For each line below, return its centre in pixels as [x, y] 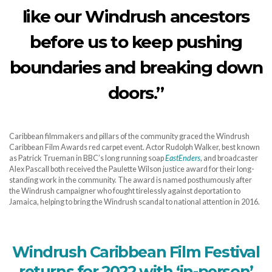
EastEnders [183, 158]
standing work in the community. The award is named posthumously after [131, 180]
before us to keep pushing [136, 42]
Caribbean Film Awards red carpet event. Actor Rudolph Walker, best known [134, 147]
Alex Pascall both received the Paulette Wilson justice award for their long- [132, 169]
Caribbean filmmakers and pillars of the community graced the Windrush [129, 136]
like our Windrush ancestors [136, 16]
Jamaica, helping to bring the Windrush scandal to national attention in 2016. [134, 202]
